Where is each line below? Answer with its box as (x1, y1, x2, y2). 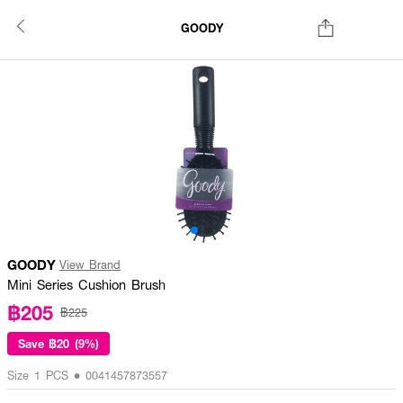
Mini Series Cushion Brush (7, 275, 166, 293)
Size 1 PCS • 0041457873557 (7, 367, 167, 383)
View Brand (59, 256, 121, 273)
